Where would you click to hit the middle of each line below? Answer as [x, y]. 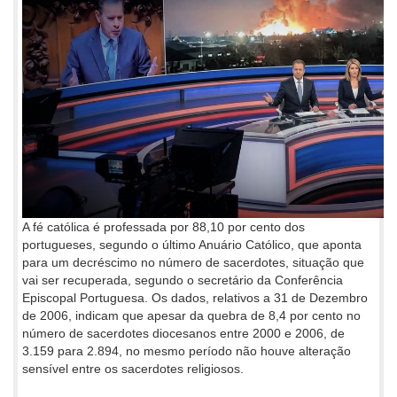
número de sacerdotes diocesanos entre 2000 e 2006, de [183, 333]
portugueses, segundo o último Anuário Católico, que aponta [192, 244]
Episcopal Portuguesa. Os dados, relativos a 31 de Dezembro [195, 297]
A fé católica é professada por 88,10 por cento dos [163, 226]
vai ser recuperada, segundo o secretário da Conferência [183, 280]
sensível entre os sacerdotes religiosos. [133, 368]
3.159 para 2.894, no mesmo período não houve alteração [187, 350]
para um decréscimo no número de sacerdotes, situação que [193, 262]
